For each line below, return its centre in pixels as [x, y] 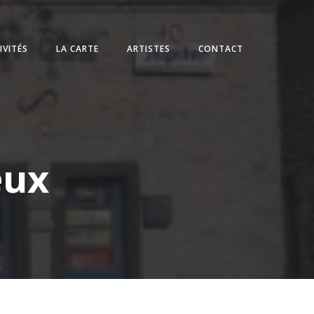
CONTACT [221, 48]
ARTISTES [149, 48]
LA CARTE [78, 48]
